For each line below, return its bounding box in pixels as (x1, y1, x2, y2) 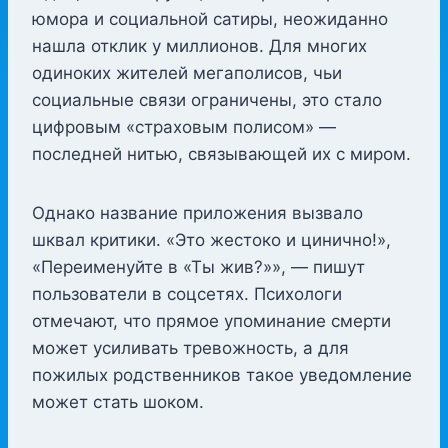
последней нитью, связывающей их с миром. (32, 143, 411, 164)
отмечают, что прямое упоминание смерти (32, 310, 391, 331)
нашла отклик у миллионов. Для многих (32, 35, 367, 56)
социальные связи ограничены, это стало (32, 89, 382, 110)
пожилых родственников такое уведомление (32, 364, 412, 385)
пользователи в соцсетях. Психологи (32, 283, 342, 304)
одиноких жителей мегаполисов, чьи (32, 62, 342, 83)
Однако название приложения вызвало (32, 202, 363, 223)
